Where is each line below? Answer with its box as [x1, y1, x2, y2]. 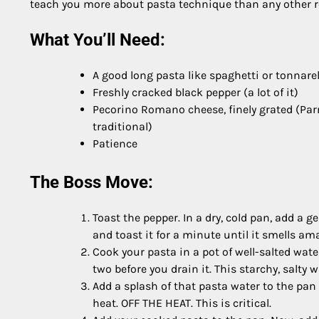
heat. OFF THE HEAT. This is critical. [93, 296, 271, 310]
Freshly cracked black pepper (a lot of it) [93, 85, 298, 99]
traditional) [93, 119, 152, 133]
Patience [93, 136, 137, 150]
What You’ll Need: [30, 29, 165, 50]
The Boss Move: [30, 172, 153, 192]
